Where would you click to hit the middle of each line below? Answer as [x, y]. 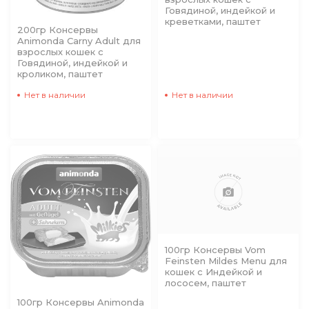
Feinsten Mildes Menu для [226, 260]
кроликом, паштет [60, 74]
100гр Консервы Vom [215, 249]
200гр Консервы [58, 30]
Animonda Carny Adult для [79, 41]
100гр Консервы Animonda [81, 302]
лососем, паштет [206, 282]
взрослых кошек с [60, 52]
